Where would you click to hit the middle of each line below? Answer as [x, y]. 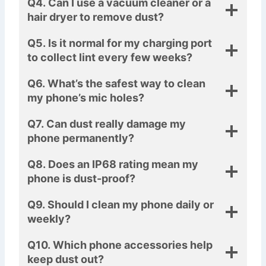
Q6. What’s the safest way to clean [116, 83]
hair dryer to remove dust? [96, 17]
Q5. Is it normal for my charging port [120, 43]
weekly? [49, 218]
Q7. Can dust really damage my [107, 123]
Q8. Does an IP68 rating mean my [113, 164]
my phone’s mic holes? [86, 97]
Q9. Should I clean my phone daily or [121, 204]
